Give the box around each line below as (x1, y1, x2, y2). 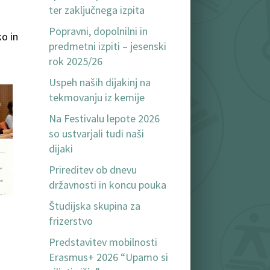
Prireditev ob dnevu (49, 163, 137, 177)
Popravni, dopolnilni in (49, 24, 148, 39)
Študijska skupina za (49, 199, 140, 213)
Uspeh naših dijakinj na (49, 75, 151, 90)
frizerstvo (49, 214, 93, 228)
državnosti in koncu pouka (49, 178, 166, 192)
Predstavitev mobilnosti (49, 235, 157, 250)
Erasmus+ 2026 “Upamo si (49, 250, 168, 265)
